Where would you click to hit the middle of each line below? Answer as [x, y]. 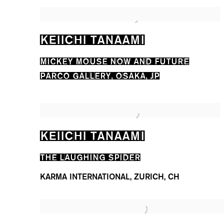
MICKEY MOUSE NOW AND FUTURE [114, 60]
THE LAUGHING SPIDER [90, 156]
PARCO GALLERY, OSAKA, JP [100, 75]
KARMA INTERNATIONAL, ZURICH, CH [110, 177]
